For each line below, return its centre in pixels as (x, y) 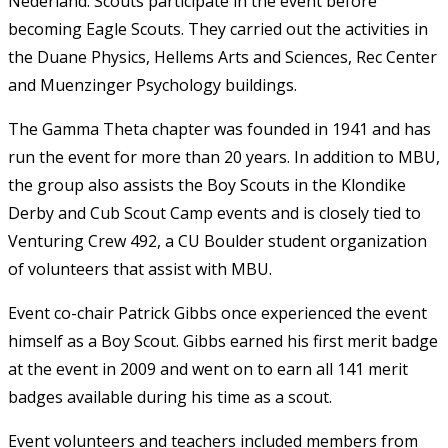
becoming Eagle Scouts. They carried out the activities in (218, 28)
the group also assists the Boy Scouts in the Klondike (207, 184)
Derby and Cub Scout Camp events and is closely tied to (214, 212)
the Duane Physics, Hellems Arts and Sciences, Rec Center (222, 56)
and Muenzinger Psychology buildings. (152, 84)
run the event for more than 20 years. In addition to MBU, (224, 156)
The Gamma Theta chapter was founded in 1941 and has (219, 128)
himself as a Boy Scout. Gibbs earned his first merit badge (223, 340)
